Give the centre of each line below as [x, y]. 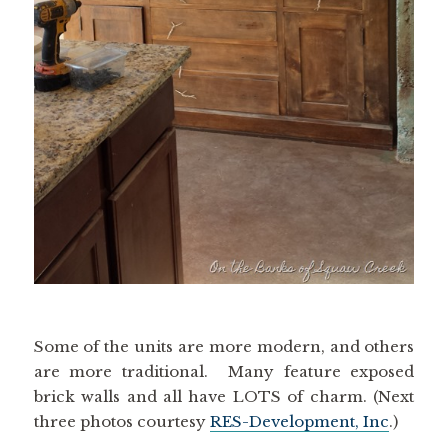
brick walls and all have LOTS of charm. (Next [224, 397]
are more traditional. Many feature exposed [224, 372]
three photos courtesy [121, 422]
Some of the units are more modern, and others [224, 347]
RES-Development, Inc [299, 422]
